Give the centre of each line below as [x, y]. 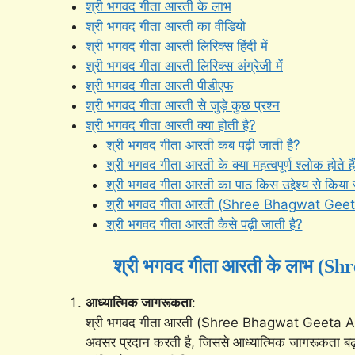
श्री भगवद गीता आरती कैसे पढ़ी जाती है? [204, 225]
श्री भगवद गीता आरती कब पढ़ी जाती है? [203, 145]
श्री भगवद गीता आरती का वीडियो [166, 27]
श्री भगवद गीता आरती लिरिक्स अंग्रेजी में [184, 66]
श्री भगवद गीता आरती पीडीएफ [159, 86]
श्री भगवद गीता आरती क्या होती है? [171, 126]
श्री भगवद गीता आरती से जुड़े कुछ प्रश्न [183, 106]
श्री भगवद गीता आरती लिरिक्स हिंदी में [177, 46]
